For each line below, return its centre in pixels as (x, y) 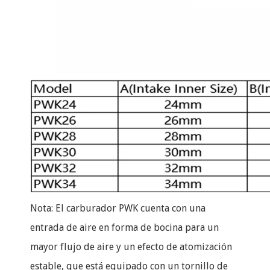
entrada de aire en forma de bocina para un (124, 228)
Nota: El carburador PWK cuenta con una (118, 208)
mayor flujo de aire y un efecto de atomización (131, 247)
